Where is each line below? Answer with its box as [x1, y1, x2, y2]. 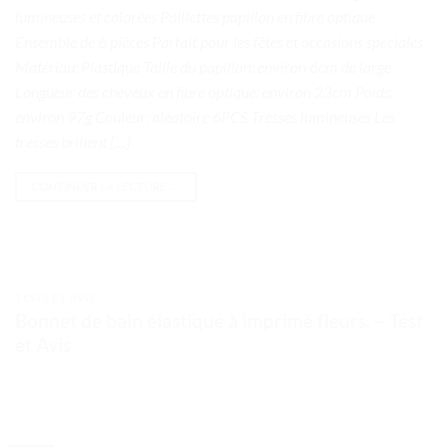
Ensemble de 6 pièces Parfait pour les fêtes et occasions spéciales [15, 32, 423, 52]
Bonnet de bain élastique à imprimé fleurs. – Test [15, 308, 423, 332]
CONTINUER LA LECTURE [31, 179, 168, 195]
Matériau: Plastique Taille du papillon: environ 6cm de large [15, 57, 391, 77]
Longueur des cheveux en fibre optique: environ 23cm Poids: [15, 82, 393, 102]
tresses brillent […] [15, 132, 130, 152]
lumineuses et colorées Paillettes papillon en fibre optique [15, 7, 375, 27]
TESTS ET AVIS [15, 291, 96, 305]
